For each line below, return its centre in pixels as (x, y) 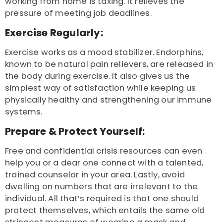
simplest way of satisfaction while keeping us (101, 88)
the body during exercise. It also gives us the (98, 76)
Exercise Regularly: (54, 32)
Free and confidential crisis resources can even (104, 151)
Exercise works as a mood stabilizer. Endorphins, (104, 52)
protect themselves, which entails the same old (105, 210)
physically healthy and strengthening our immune (109, 100)
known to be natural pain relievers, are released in (109, 64)
